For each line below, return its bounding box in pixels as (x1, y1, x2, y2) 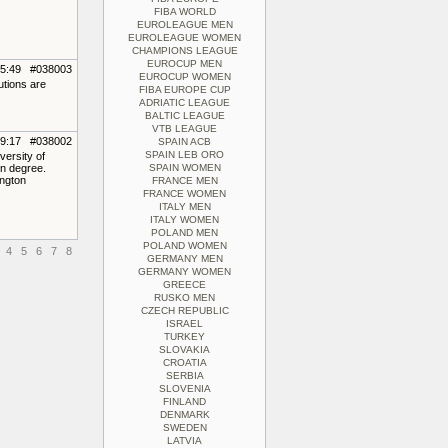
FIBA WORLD (153, 6, 216, 17)
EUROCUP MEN (147, 58, 222, 69)
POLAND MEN (151, 227, 218, 238)
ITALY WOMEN (150, 214, 219, 225)
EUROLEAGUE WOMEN (128, 32, 241, 43)
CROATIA (162, 357, 207, 368)
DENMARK (159, 409, 210, 420)
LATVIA (167, 435, 202, 446)
